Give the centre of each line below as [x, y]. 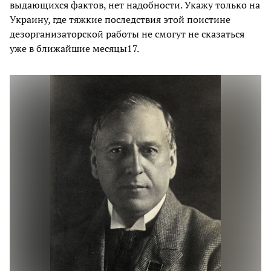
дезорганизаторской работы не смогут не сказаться [127, 34]
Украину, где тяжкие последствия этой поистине [120, 19]
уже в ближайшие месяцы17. [74, 48]
